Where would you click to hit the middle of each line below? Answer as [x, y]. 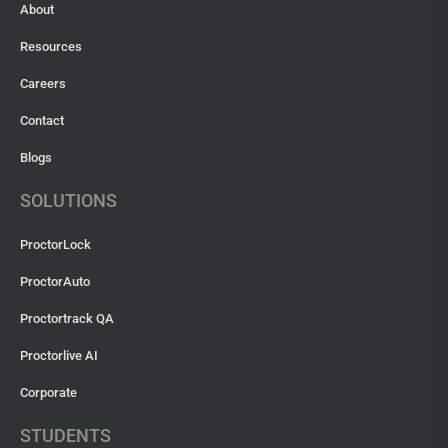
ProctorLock [55, 245]
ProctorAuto [55, 282]
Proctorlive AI [59, 356]
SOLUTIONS [68, 201]
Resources [51, 47]
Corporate [48, 393]
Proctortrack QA [67, 319]
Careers [43, 84]
